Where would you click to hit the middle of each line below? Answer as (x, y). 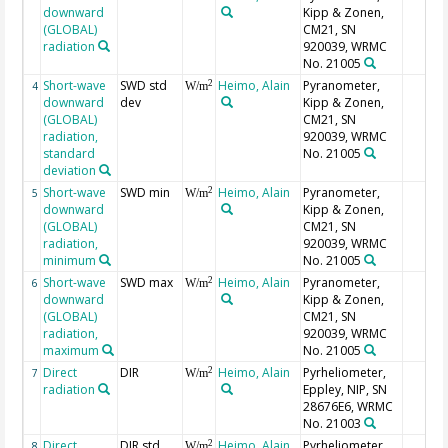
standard (69, 154)
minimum (70, 261)
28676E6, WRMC (348, 407)
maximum (71, 351)
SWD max (147, 283)
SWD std (144, 86)
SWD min (145, 193)
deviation (70, 171)
